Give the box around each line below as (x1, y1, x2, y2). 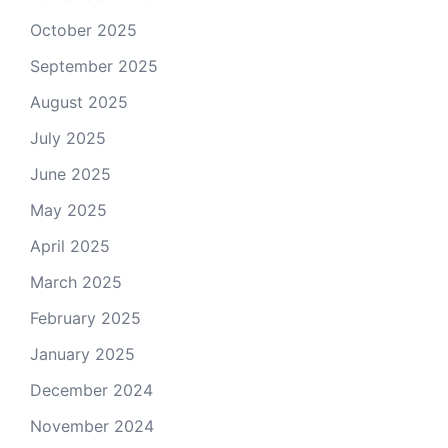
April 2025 (30, 236, 110, 257)
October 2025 (30, 20, 137, 41)
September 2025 (30, 56, 158, 77)
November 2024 (30, 416, 154, 437)
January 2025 (30, 344, 135, 365)
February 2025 (30, 308, 141, 329)
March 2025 (30, 272, 122, 293)
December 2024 (30, 380, 153, 401)
